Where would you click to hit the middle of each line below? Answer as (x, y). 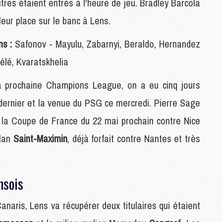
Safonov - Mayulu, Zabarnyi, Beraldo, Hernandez (106, 44)
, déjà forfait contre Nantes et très (134, 139)
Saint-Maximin (40, 139)
